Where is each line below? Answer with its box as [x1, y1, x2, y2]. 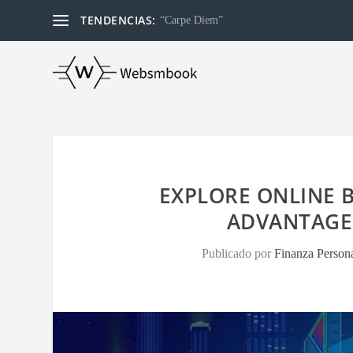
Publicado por [202, 246, 275, 260]
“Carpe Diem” [159, 14, 223, 26]
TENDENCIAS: [80, 13, 156, 28]
